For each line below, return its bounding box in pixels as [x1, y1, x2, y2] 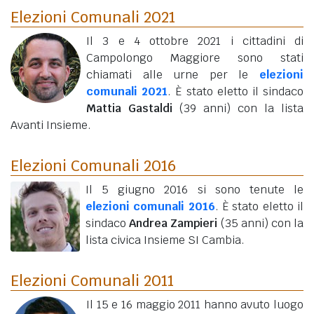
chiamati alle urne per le [86, 67, 259, 82]
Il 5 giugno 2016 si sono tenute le [86, 182, 303, 197]
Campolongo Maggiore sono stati [86, 50, 303, 65]
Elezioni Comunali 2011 [11, 270, 174, 290]
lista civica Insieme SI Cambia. [86, 232, 245, 247]
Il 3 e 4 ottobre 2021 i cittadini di [86, 33, 303, 48]
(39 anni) [179, 100, 231, 116]
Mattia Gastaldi [86, 100, 172, 116]
